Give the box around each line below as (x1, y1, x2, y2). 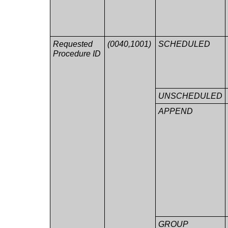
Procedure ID (53, 49, 101, 58)
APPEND (158, 106, 193, 116)
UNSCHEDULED (158, 91, 222, 100)
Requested (53, 39, 93, 48)
